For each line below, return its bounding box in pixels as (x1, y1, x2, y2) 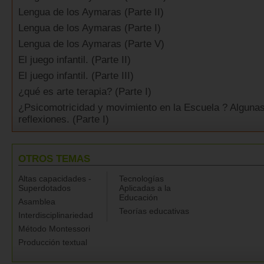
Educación (119, 193, 158, 203)
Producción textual (18, 237, 87, 247)
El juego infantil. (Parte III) (18, 70, 134, 82)
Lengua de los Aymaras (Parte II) (18, 6, 164, 18)
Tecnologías (119, 174, 164, 184)
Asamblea (18, 197, 55, 207)
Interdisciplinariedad (18, 210, 93, 220)
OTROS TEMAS (18, 153, 90, 165)
